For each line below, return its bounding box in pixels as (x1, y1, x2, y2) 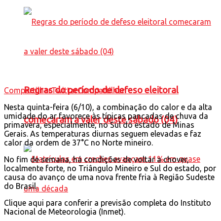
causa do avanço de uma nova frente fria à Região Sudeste (4, 172, 215, 182)
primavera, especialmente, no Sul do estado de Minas (4, 120, 194, 129)
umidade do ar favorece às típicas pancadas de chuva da (4, 111, 208, 120)
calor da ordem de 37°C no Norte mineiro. (4, 138, 153, 147)
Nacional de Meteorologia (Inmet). (4, 207, 125, 216)
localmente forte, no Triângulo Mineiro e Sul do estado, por (4, 163, 216, 173)
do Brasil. (4, 181, 37, 190)
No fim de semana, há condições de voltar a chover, (4, 154, 189, 164)
